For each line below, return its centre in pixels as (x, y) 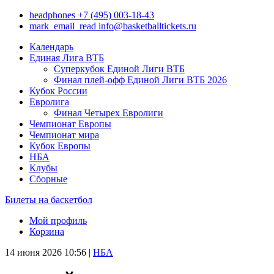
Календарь (51, 47)
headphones (52, 15)
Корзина (47, 231)
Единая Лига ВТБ (67, 58)
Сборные (48, 179)
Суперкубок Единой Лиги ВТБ (119, 69)
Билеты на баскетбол (49, 200)
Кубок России (58, 91)
